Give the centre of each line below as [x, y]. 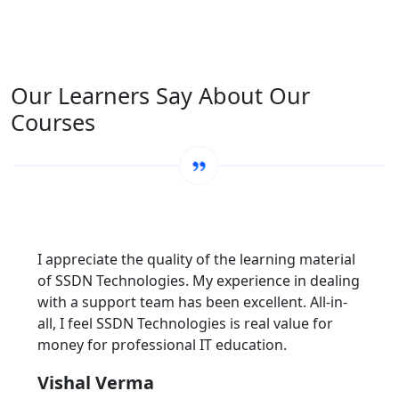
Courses [53, 122]
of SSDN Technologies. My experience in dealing [199, 280]
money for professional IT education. [162, 344]
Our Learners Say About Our [160, 95]
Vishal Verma [96, 382]
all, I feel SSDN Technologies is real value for [185, 323]
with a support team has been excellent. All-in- [192, 301]
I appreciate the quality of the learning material [196, 259]
